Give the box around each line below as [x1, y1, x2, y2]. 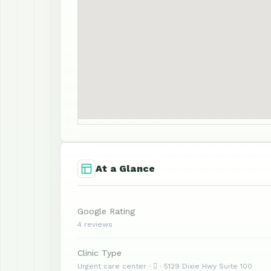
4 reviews [77, 220, 113, 229]
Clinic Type [77, 248, 122, 258]
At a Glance [96, 163, 155, 174]
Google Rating [77, 206, 135, 216]
